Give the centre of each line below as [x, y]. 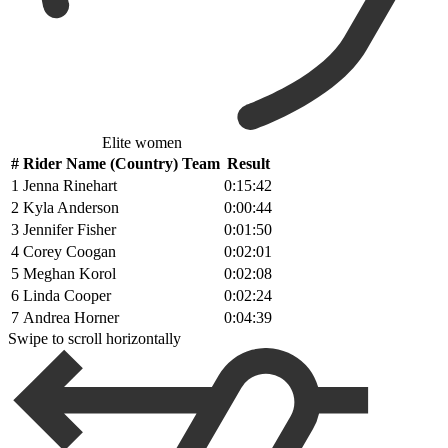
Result [248, 163]
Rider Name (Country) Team [121, 163]
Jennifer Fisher [69, 229]
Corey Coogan [69, 251]
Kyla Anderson [71, 207]
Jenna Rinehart [70, 185]
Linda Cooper [67, 295]
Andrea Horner [71, 317]
